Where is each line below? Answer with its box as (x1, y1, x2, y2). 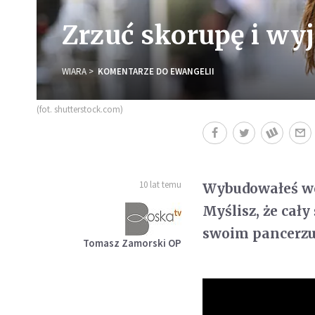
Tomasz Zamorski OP (83, 236, 182, 250)
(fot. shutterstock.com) (37, 103, 123, 115)
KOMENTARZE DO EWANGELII (98, 65, 214, 77)
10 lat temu (139, 178, 182, 191)
